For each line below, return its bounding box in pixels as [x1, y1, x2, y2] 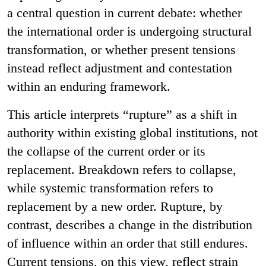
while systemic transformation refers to [7, 180, 213, 195]
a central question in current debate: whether [7, 5, 242, 20]
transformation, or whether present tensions [7, 42, 236, 57]
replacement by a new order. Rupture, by [7, 198, 223, 214]
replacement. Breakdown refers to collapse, [7, 161, 236, 177]
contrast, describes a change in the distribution [7, 217, 252, 232]
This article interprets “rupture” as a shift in [7, 106, 237, 122]
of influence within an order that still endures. [7, 235, 248, 251]
